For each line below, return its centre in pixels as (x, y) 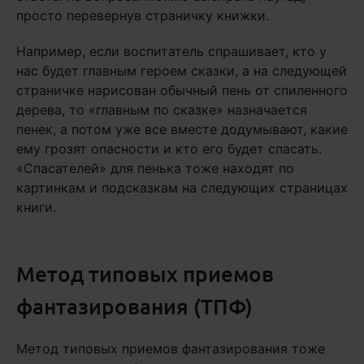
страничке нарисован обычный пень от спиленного (182, 90)
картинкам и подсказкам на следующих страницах (182, 188)
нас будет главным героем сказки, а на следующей (182, 71)
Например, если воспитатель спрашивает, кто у (171, 51)
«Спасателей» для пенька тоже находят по (155, 168)
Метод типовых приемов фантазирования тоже (171, 349)
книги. (36, 207)
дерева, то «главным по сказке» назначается (162, 110)
